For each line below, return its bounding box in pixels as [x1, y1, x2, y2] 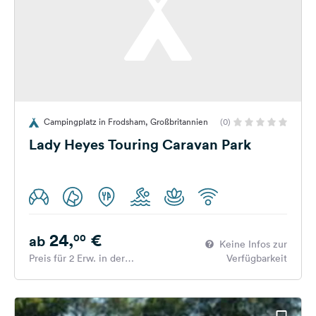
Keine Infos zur [219, 238, 287, 250]
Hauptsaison [29, 266, 83, 279]
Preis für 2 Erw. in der [29, 252, 125, 265]
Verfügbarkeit [226, 252, 287, 265]
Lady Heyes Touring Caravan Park [29, 135, 251, 154]
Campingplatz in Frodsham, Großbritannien [44, 116, 208, 128]
